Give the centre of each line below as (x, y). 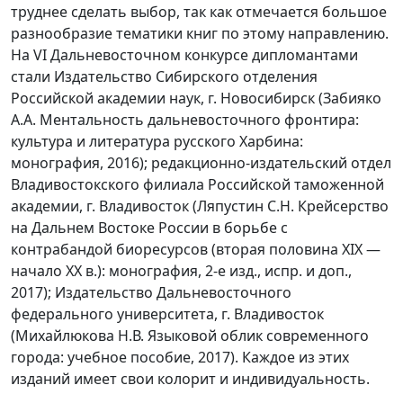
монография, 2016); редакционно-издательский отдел (201, 163)
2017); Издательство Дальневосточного (151, 293)
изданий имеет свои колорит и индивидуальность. (190, 379)
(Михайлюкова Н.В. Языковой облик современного (190, 336)
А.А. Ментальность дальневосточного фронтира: (185, 120)
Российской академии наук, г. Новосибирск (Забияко (196, 99)
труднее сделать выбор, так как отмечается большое (199, 12)
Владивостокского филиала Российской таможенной (197, 185)
